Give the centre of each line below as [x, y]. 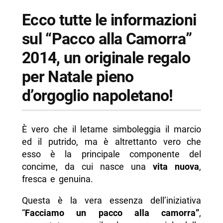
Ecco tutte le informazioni [109, 20]
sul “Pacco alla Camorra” [107, 39]
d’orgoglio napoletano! [97, 95]
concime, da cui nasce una [84, 167]
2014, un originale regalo [106, 57]
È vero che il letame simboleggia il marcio [111, 129]
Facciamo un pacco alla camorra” [112, 213]
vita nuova [173, 167]
